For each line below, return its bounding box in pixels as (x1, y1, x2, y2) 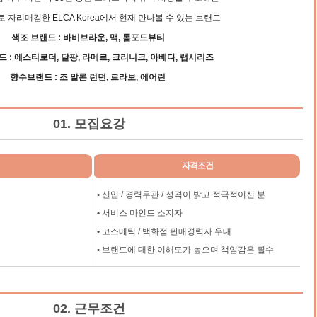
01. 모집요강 (53, 117, 126, 131)
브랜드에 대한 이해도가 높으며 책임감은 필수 (100, 245, 274, 255)
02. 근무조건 (53, 301, 126, 316)
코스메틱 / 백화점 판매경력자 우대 (100, 226, 231, 236)
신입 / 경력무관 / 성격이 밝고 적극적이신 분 (102, 190, 265, 200)
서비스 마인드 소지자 (100, 208, 183, 218)
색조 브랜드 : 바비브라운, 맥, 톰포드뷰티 (11, 33, 165, 42)
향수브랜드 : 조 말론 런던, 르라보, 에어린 (10, 72, 166, 82)
